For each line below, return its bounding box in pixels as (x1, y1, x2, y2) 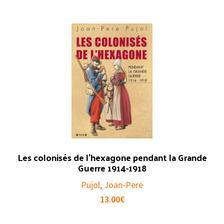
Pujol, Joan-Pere (81, 179, 143, 191)
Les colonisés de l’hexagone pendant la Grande (17, 149, 207, 166)
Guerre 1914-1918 (77, 159, 146, 176)
